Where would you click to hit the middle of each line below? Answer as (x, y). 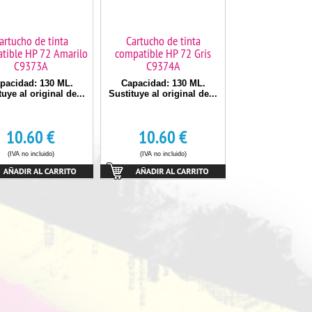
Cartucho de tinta (163, 41)
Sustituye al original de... (163, 94)
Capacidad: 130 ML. (163, 83)
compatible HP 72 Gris (163, 53)
